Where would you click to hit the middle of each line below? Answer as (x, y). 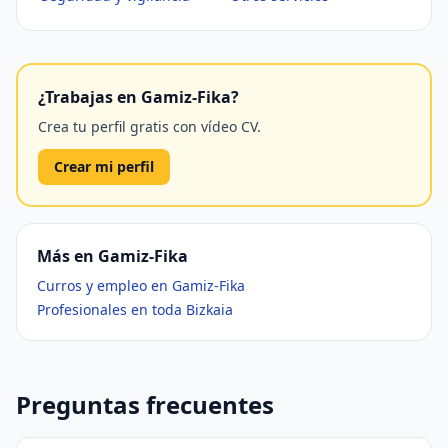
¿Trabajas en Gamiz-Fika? (138, 97)
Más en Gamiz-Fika (112, 256)
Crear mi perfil (104, 166)
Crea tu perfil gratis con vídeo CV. (149, 126)
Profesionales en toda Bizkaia (135, 309)
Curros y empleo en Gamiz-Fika (141, 285)
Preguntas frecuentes (145, 404)
